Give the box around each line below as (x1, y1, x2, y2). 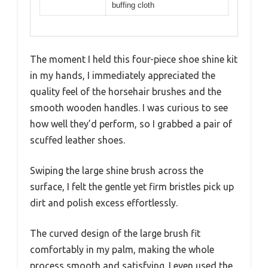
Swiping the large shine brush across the (30, 165, 203, 176)
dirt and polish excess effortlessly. (30, 197, 178, 209)
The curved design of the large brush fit (30, 228, 200, 239)
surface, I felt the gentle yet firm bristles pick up (30, 181, 234, 193)
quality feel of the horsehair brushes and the (30, 86, 221, 98)
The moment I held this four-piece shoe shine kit (30, 54, 237, 65)
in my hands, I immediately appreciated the (30, 70, 215, 81)
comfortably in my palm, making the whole (30, 244, 214, 255)
